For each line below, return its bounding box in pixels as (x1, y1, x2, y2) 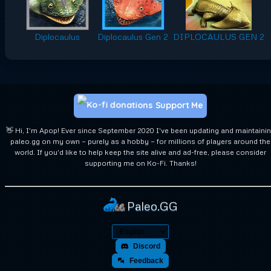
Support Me (155, 99, 204, 111)
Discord (132, 242, 160, 251)
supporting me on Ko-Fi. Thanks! (84, 158, 197, 168)
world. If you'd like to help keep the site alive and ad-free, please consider (15, 148, 266, 157)
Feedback (129, 256, 163, 266)
